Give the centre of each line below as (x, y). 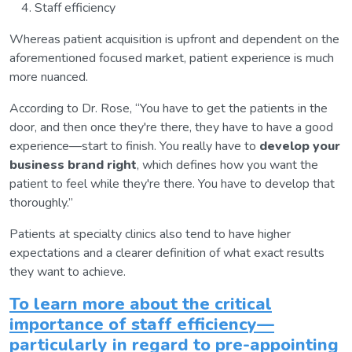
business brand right (73, 165)
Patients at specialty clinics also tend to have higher (150, 235)
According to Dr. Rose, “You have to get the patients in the (169, 109)
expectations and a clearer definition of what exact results (167, 253)
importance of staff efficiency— (142, 325)
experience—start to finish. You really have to (134, 147)
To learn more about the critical (141, 304)
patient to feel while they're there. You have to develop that (172, 184)
